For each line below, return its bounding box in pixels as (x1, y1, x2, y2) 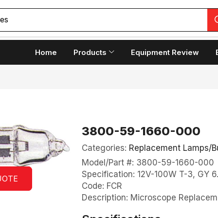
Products (73, 48, 107, 57)
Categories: (81, 143, 129, 153)
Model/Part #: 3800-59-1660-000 (81, 158, 214, 167)
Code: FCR (81, 181, 122, 191)
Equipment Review (131, 48, 199, 57)
